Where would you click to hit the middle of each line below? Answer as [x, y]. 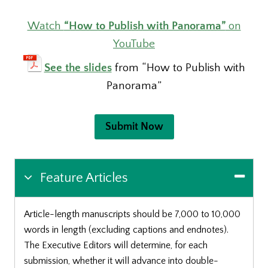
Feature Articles [83, 178]
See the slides [78, 68]
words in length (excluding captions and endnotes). [126, 230]
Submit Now [134, 127]
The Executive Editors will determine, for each [116, 246]
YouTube [134, 44]
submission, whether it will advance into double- [121, 261]
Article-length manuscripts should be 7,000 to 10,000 [132, 214]
